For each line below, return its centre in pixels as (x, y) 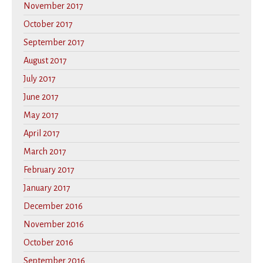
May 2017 (41, 115)
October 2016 (48, 242)
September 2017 (54, 42)
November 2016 (54, 224)
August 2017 (45, 60)
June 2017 (41, 97)
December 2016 (53, 206)
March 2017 (45, 151)
